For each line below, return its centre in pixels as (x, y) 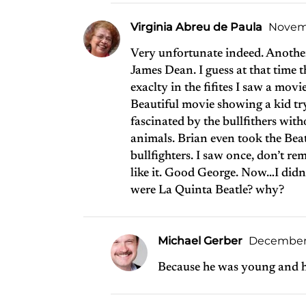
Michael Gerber (200, 241)
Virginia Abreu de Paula (196, 27)
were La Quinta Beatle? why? (207, 191)
